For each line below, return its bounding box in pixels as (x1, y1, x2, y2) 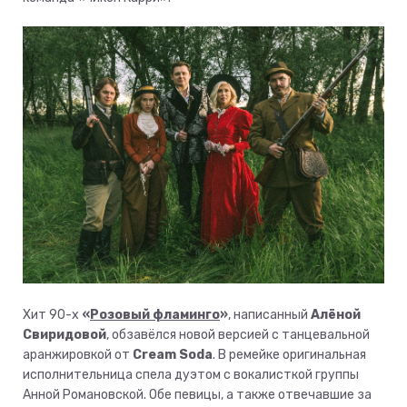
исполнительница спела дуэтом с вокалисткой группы (23, 367, 359, 383)
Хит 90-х (23, 307, 82, 323)
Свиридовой (23, 327, 106, 343)
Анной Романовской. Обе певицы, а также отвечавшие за (23, 387, 372, 403)
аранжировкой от (23, 347, 133, 363)
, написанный (228, 307, 311, 323)
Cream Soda (133, 347, 213, 363)
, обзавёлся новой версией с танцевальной (106, 327, 370, 343)
